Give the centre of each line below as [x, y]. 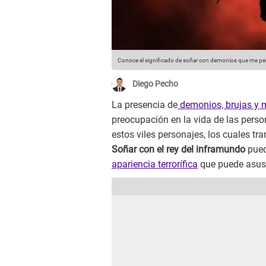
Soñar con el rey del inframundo [180, 150]
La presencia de [145, 105]
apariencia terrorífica [155, 164]
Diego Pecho [155, 84]
